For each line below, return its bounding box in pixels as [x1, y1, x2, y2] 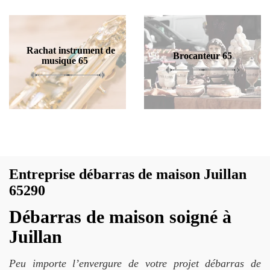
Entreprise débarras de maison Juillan [9, 166, 246, 182]
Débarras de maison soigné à [9, 207, 231, 227]
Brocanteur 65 [173, 50, 232, 61]
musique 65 [41, 55, 88, 66]
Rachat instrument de [26, 45, 115, 55]
